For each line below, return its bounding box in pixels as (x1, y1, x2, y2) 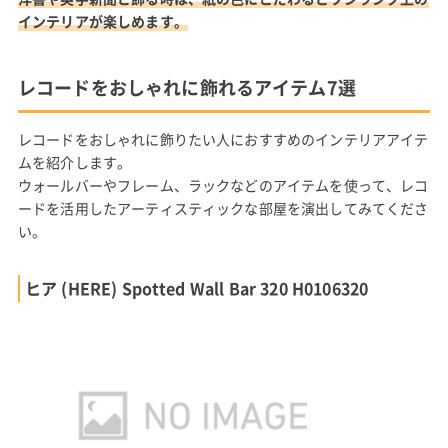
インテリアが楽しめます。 (17, 10, 188, 31)
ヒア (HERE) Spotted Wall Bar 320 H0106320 (24, 275, 369, 300)
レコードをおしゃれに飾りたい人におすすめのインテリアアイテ (17, 128, 429, 149)
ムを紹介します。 (17, 151, 132, 172)
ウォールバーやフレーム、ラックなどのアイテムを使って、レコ (17, 174, 429, 195)
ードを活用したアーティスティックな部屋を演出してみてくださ (17, 197, 429, 218)
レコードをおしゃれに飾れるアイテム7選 (17, 73, 356, 101)
